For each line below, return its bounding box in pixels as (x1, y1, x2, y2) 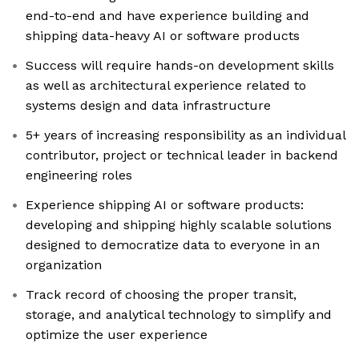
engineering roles (26, 167, 132, 184)
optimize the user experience (26, 327, 208, 343)
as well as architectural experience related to (26, 78, 306, 94)
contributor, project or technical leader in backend (26, 147, 338, 163)
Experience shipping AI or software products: (26, 197, 304, 213)
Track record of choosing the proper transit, (26, 287, 296, 303)
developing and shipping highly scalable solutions (26, 217, 332, 233)
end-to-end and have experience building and (26, 8, 309, 24)
